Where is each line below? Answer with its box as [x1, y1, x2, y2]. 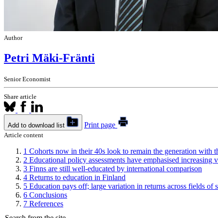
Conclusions [29, 190, 67, 199]
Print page [84, 120, 115, 129]
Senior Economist [4, 75, 51, 83]
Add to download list [8, 121, 67, 129]
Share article [4, 92, 36, 100]
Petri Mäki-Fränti [4, 51, 95, 64]
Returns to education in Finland [29, 173, 126, 182]
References [29, 199, 63, 208]
